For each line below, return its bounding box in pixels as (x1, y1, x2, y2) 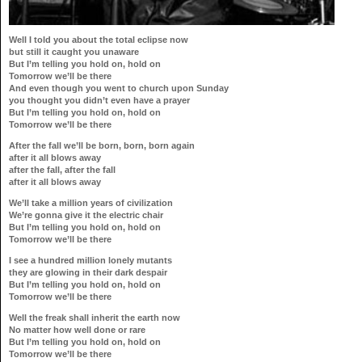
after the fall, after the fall (9, 164, 116, 175)
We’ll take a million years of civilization (9, 197, 173, 208)
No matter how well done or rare (9, 324, 145, 335)
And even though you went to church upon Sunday (9, 82, 229, 93)
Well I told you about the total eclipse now (9, 34, 188, 44)
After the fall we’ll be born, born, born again (9, 140, 195, 150)
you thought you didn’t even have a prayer (9, 95, 190, 105)
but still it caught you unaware (9, 46, 139, 57)
